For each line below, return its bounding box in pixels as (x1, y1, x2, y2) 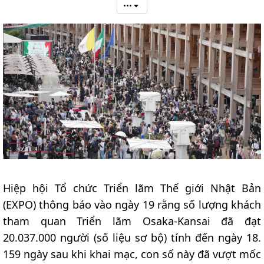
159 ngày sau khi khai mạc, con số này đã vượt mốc (3, 247, 261, 262)
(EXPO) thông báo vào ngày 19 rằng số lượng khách (3, 197, 261, 212)
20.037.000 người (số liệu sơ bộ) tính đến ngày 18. (3, 230, 261, 245)
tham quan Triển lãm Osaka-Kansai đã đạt (3, 214, 261, 229)
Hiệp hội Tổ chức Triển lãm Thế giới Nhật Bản (3, 181, 261, 196)
